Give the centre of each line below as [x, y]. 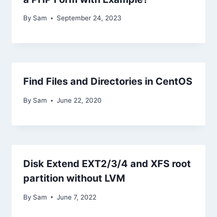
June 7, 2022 [77, 197]
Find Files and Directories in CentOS [108, 82]
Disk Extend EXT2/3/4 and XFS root [107, 164]
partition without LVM [74, 178]
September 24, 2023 [89, 18]
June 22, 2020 [79, 101]
